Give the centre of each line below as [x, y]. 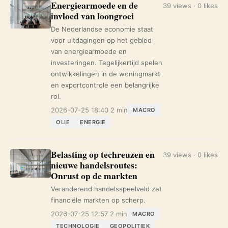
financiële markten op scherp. [98, 200]
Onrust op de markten [94, 176]
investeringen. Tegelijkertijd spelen [107, 63]
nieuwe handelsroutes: [94, 165]
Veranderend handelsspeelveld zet [106, 189]
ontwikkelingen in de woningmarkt [106, 74]
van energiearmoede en [89, 51]
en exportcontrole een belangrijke [105, 85]
